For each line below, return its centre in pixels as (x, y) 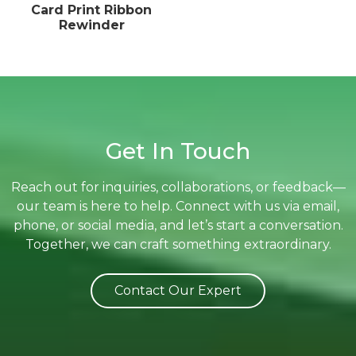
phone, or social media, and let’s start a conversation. (178, 225)
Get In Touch (178, 151)
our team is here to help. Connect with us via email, (178, 206)
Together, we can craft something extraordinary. (178, 244)
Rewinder (91, 25)
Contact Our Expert (178, 290)
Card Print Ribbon (91, 10)
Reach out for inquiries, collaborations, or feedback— (178, 187)
